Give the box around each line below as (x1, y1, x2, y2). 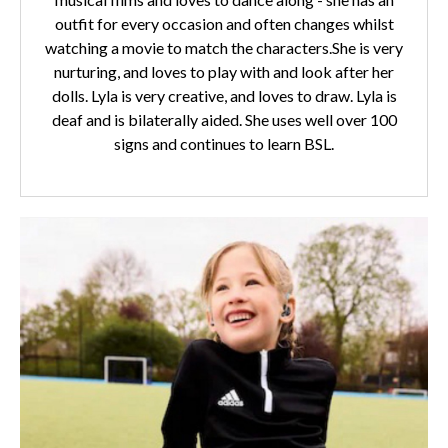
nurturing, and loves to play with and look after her (54, 62, 394, 81)
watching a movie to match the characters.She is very (45, 38, 403, 57)
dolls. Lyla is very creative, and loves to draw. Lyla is (51, 86, 397, 105)
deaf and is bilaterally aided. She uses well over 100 (51, 110, 397, 129)
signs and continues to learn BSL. (114, 134, 334, 153)
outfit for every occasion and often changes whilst (54, 14, 394, 33)
